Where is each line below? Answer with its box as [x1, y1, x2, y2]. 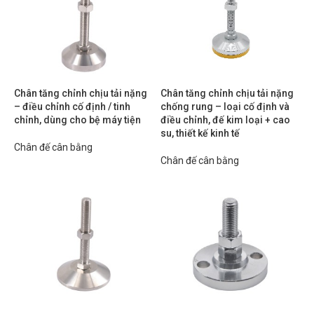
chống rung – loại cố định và [161, 101, 289, 112]
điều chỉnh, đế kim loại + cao [161, 114, 290, 125]
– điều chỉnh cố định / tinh [14, 101, 130, 112]
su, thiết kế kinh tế [161, 128, 240, 139]
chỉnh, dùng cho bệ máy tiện [14, 114, 141, 125]
